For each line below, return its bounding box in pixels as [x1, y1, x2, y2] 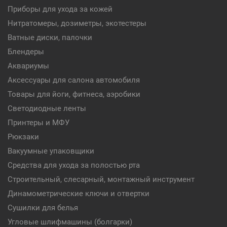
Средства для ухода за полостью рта [8, 161, 140, 170]
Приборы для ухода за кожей [8, 5, 112, 14]
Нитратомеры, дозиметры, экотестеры [8, 19, 146, 28]
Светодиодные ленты [8, 104, 86, 113]
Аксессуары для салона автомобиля [8, 75, 140, 85]
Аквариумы [8, 61, 49, 70]
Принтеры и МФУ [8, 118, 69, 127]
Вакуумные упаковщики [8, 146, 94, 156]
